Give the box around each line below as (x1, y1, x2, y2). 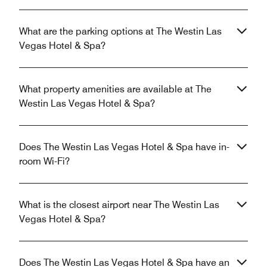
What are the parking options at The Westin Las (19, 26, 222, 38)
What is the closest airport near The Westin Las (19, 199, 219, 211)
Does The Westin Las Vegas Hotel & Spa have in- (19, 141, 229, 153)
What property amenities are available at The (19, 83, 212, 95)
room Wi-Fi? (19, 156, 70, 167)
